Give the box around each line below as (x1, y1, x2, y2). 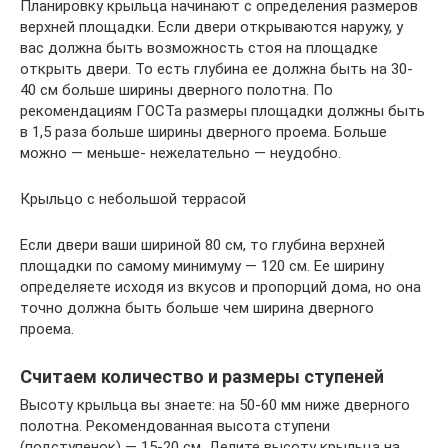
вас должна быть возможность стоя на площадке (20, 38, 378, 57)
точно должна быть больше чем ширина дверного (20, 298, 374, 317)
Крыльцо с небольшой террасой (20, 189, 246, 208)
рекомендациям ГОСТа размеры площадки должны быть (20, 101, 425, 120)
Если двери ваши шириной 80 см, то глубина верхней (20, 235, 385, 254)
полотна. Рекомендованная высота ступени (20, 416, 330, 435)
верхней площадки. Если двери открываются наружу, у (20, 17, 403, 36)
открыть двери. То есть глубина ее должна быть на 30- (20, 59, 413, 78)
